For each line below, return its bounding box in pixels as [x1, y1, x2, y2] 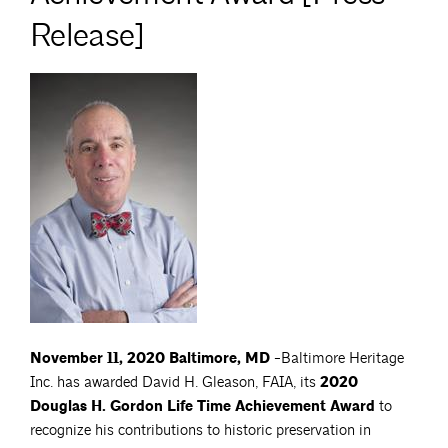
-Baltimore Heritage [270, 349, 404, 369]
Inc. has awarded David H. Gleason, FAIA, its [30, 373, 320, 393]
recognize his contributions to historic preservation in [30, 421, 371, 441]
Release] [30, 15, 145, 56]
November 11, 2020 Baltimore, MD [30, 349, 270, 369]
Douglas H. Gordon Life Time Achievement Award [30, 397, 375, 417]
